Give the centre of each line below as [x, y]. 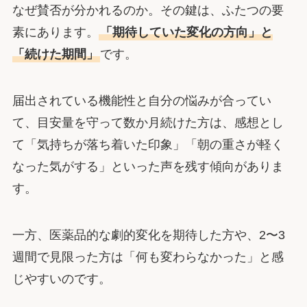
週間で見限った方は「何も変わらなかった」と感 [148, 257]
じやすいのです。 [61, 279]
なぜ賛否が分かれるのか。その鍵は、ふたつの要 [148, 11]
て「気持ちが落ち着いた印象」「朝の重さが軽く [148, 145]
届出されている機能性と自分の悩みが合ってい [142, 101]
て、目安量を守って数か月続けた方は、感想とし [148, 123]
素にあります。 [55, 33]
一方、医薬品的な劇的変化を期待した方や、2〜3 [148, 235]
